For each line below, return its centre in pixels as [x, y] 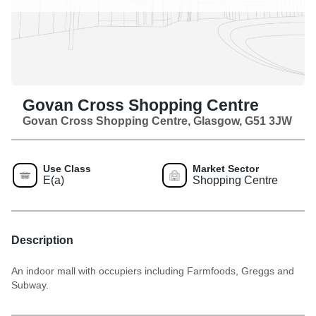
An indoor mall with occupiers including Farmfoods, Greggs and [153, 271]
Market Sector [226, 169]
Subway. [30, 285]
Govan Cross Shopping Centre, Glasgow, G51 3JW [157, 121]
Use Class [67, 169]
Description [42, 241]
